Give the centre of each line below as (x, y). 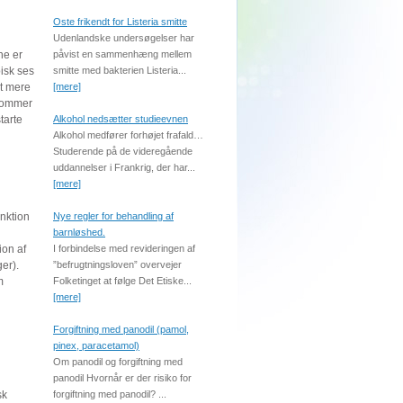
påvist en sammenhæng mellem (122, 54)
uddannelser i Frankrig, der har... (124, 167)
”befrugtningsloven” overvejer (117, 264)
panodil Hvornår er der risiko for (122, 378)
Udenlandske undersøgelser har (124, 38)
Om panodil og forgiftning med (118, 362)
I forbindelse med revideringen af (124, 248)
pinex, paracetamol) (96, 345)
